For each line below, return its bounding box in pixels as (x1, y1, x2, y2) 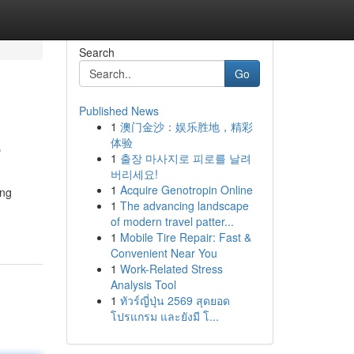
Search (78, 44, 115, 60)
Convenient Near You (110, 245, 217, 261)
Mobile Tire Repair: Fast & (119, 229, 251, 245)
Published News (78, 103, 159, 119)
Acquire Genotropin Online (119, 182, 253, 198)
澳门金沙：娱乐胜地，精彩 (119, 119, 253, 134)
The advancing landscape (119, 198, 249, 213)
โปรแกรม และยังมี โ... (110, 308, 219, 324)
